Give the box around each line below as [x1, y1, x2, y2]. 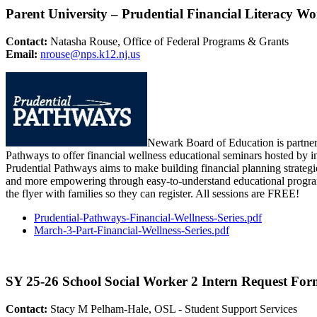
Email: [6, 47, 40, 60]
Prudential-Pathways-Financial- [34, 211, 174, 224]
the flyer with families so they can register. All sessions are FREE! [6, 187, 299, 200]
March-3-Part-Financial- [34, 224, 142, 236]
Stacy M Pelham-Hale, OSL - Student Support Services [50, 302, 297, 315]
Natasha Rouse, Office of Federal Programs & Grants [50, 35, 289, 47]
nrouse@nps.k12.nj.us [40, 47, 140, 60]
